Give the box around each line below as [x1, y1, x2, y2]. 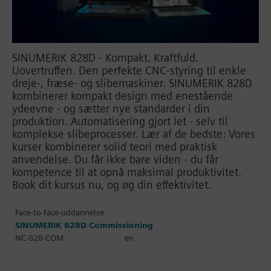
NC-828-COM [15, 232, 64, 243]
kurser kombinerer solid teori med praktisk [12, 140, 217, 153]
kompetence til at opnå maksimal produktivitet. [12, 165, 241, 178]
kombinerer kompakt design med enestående [12, 89, 233, 102]
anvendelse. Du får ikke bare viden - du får [12, 152, 218, 166]
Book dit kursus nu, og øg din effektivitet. [12, 178, 211, 191]
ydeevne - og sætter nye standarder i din [12, 102, 210, 115]
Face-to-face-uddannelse [15, 207, 104, 217]
